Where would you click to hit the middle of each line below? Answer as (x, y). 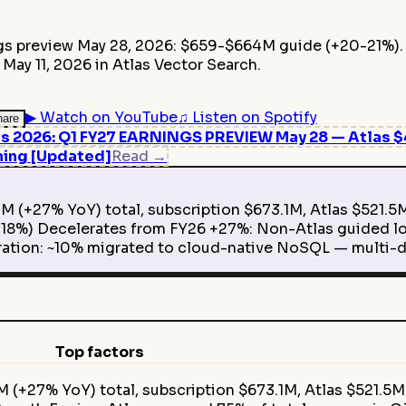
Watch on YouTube (109, 118)
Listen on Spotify (255, 118)
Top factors (99, 352)
